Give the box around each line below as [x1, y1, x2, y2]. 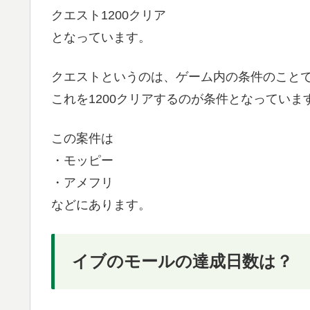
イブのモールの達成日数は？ [72, 251, 293, 271]
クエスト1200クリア [51, 8, 166, 23]
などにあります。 [51, 198, 151, 212]
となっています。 [51, 30, 151, 45]
